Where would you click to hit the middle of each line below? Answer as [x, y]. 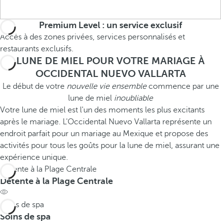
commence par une [183, 86]
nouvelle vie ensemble [106, 86]
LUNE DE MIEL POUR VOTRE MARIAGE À [110, 61]
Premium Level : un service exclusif [110, 25]
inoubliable [133, 98]
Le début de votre [34, 86]
